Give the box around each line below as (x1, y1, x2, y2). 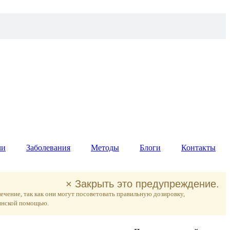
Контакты (181, 143, 216, 152)
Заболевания (26, 143, 70, 152)
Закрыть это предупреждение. (75, 178, 219, 189)
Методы (91, 143, 119, 152)
